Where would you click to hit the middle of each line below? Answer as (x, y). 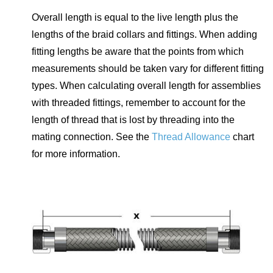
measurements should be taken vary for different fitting (148, 69)
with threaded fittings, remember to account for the (139, 103)
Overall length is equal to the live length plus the (135, 18)
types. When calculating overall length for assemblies (146, 86)
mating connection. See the (92, 137)
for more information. (76, 154)
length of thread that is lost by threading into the (133, 120)
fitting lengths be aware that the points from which (138, 52)
